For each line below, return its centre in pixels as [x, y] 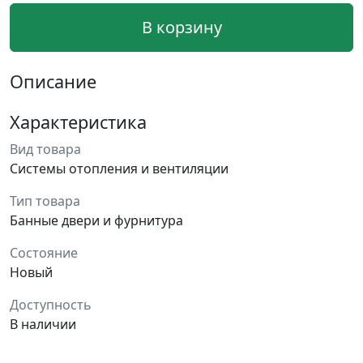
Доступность [51, 305]
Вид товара [45, 149]
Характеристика [78, 122]
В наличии [43, 324]
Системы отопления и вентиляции [119, 169]
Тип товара [45, 201]
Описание [53, 81]
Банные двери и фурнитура [96, 220]
